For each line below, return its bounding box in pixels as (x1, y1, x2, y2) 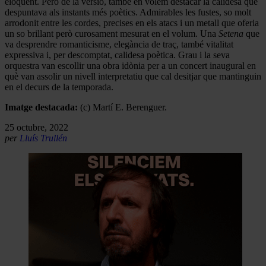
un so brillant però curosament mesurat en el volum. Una (5, 28, 218, 39)
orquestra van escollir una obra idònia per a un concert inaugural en (5, 60, 256, 71)
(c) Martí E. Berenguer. (78, 102, 167, 112)
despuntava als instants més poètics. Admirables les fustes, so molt (5, 7, 251, 17)
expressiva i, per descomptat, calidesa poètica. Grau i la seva (5, 49, 230, 60)
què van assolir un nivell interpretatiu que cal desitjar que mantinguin (5, 71, 261, 81)
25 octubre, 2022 (5, 122, 68, 132)
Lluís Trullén (20, 132, 67, 143)
